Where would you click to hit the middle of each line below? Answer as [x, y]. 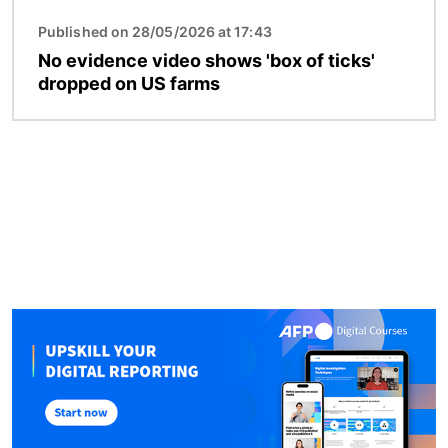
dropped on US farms [129, 83]
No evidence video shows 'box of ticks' [206, 60]
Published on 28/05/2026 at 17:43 [155, 31]
